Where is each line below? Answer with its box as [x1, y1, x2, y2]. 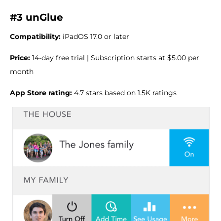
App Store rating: [10, 88, 72, 98]
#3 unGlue [10, 11, 63, 24]
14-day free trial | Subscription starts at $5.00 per [30, 53, 199, 63]
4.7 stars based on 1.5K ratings [72, 88, 177, 98]
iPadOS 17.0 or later [61, 32, 129, 41]
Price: [10, 53, 30, 63]
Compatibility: [10, 32, 61, 41]
